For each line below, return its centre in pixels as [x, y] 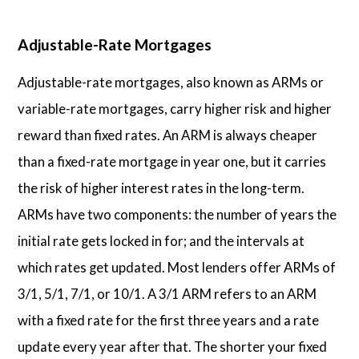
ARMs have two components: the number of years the [177, 215]
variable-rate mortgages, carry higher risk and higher [175, 109]
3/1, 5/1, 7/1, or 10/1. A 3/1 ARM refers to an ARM [167, 294]
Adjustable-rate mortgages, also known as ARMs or [171, 83]
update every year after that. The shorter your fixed [173, 347]
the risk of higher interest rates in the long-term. [161, 188]
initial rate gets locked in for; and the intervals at [161, 241]
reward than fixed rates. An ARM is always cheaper [168, 135]
